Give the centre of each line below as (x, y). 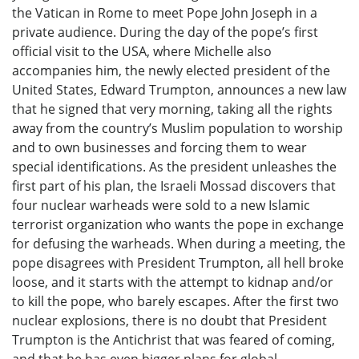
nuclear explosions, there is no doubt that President (169, 321)
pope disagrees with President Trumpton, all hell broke (178, 263)
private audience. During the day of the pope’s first (165, 32)
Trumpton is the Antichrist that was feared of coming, (173, 340)
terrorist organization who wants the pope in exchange (178, 225)
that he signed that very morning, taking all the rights (172, 109)
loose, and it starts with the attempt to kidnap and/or (173, 282)
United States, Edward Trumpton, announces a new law (179, 90)
